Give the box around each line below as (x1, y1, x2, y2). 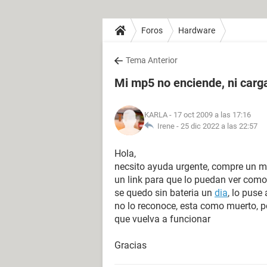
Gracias (114, 240, 147, 251)
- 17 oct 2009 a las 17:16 (167, 110, 251, 119)
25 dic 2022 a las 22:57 (181, 122, 257, 131)
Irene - (154, 122, 181, 131)
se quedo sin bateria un (114, 187, 215, 198)
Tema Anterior (126, 55, 178, 65)
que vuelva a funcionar (114, 213, 210, 225)
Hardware (178, 25, 215, 35)
